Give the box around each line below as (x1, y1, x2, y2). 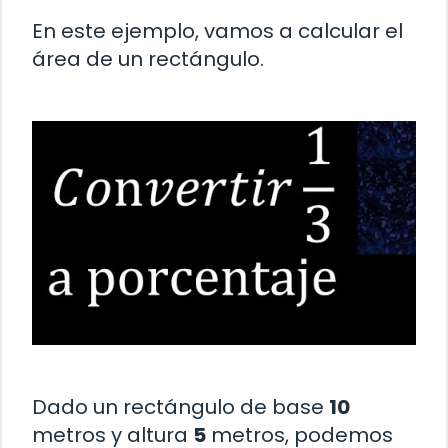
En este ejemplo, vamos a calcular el (32, 16, 403, 45)
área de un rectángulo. (32, 44, 264, 73)
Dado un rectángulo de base (32, 392, 329, 421)
